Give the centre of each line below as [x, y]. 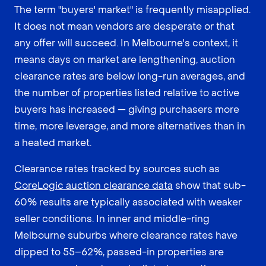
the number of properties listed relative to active [127, 93]
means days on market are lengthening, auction [125, 60]
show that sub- [209, 186]
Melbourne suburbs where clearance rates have [126, 236]
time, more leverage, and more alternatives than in [130, 126]
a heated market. [53, 143]
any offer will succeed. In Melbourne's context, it [126, 43]
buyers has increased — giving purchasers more [127, 110]
